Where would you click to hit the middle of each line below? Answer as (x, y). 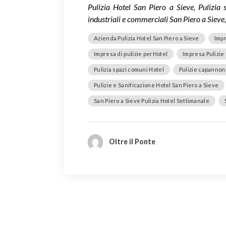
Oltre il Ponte (132, 141)
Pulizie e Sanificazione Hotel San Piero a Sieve (156, 85)
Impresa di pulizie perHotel (131, 53)
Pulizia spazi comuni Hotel (129, 69)
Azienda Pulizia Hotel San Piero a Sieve (147, 38)
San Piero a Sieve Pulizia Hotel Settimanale (152, 100)
